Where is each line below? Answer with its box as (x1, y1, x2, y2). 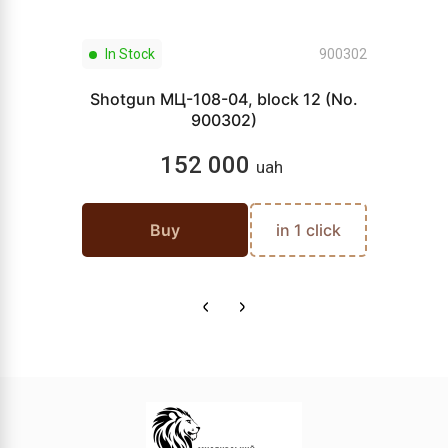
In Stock (101, 46, 155, 62)
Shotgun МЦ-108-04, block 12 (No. (90, 89, 358, 109)
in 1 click (275, 220, 341, 240)
